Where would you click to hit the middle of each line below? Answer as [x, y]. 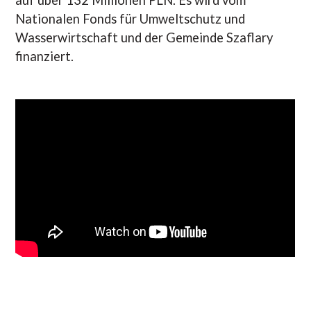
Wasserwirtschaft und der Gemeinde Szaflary [144, 37]
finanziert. [45, 56]
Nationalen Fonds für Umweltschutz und [131, 18]
